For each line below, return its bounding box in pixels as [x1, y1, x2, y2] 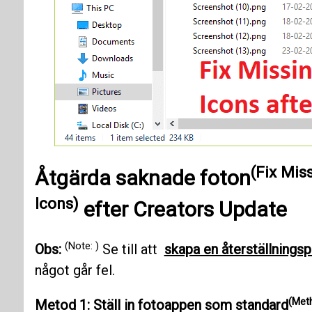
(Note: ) [64, 239, 99, 252]
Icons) [34, 194, 79, 212]
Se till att [98, 241, 164, 258]
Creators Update [132, 197, 287, 222]
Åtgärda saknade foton [34, 166, 251, 191]
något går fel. [34, 262, 115, 279]
